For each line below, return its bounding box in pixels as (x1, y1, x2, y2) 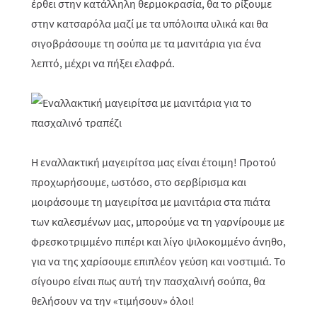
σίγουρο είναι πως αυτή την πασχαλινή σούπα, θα (31, 274, 265, 289)
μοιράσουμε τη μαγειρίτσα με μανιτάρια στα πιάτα (31, 195, 270, 209)
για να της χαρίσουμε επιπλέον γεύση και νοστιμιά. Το (31, 254, 286, 269)
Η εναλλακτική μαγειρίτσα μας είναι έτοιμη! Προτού (31, 155, 276, 170)
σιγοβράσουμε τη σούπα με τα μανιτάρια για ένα (31, 36, 261, 51)
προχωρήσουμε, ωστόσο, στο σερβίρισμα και (31, 175, 246, 190)
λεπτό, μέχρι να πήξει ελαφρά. (31, 56, 175, 71)
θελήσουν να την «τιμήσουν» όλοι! (31, 294, 195, 309)
